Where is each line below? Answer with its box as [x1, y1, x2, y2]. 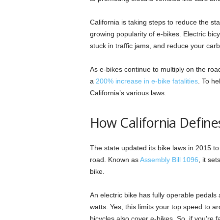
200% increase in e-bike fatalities [95, 77, 198, 85]
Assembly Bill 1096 [139, 156, 198, 164]
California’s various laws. [89, 89, 166, 97]
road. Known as [89, 156, 140, 164]
